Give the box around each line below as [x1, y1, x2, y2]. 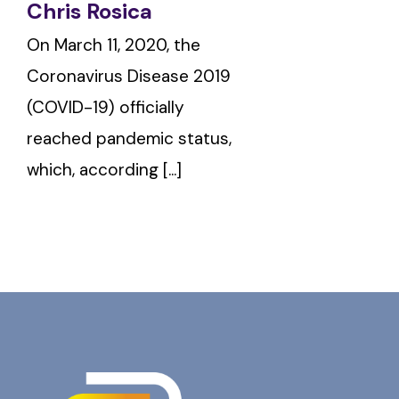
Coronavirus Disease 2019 [27, 64, 231, 87]
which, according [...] [27, 158, 182, 181]
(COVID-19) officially [27, 95, 184, 118]
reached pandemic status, [27, 126, 232, 150]
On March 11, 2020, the [27, 33, 200, 56]
